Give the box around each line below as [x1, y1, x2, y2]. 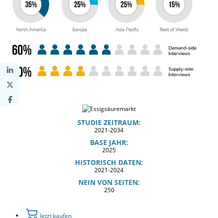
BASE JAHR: [90, 137, 128, 147]
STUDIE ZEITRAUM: [77, 117, 141, 127]
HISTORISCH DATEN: [75, 157, 143, 167]
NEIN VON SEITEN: [78, 177, 140, 187]
